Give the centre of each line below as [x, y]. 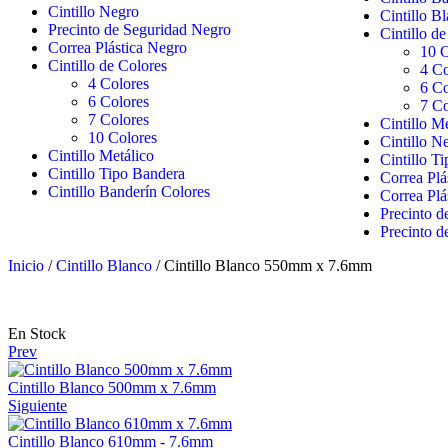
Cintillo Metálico [101, 156]
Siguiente [37, 406]
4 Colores [118, 84]
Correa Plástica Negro [117, 48]
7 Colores [118, 120]
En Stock [37, 334]
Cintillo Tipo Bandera [116, 174]
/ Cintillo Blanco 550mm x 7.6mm [262, 266]
